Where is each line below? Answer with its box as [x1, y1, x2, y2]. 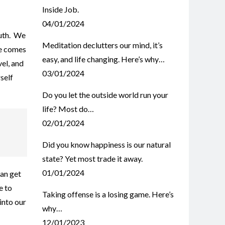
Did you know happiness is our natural [42, 140, 171, 149]
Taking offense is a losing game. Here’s [42, 189, 174, 199]
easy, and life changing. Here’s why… [42, 54, 165, 64]
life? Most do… [42, 104, 94, 114]
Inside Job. [42, 5, 79, 14]
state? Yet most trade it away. [42, 154, 143, 163]
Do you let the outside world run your [42, 90, 168, 99]
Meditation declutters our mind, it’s [42, 40, 163, 50]
